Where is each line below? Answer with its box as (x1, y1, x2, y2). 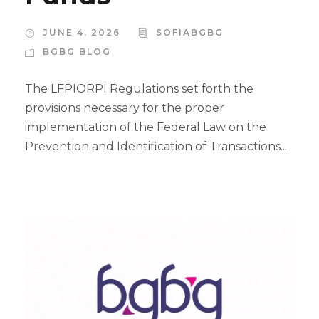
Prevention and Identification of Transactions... (25, 140, 287, 154)
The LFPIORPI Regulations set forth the (25, 82, 253, 96)
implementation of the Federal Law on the (25, 120, 266, 135)
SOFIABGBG (156, 27, 224, 38)
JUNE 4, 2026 (43, 27, 120, 38)
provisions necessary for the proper (25, 101, 224, 115)
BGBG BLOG (43, 46, 111, 58)
